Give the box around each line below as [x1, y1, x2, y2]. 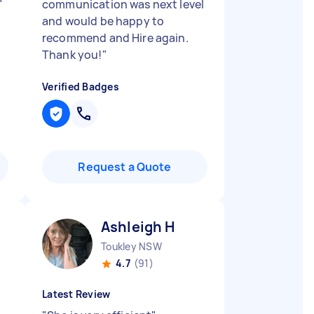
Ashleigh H [101, 217, 175, 236]
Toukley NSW [101, 240, 162, 253]
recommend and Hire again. [42, 30, 189, 46]
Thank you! [42, 47, 102, 62]
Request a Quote [78, 159, 172, 175]
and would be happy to [42, 13, 165, 29]
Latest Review [42, 287, 111, 301]
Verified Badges [42, 80, 119, 93]
